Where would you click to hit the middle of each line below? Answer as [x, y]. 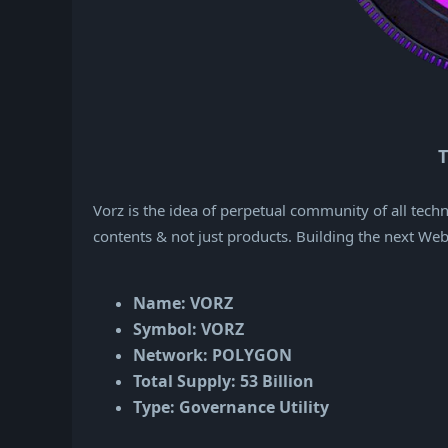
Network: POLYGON [212, 355]
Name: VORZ [183, 303]
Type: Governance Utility [231, 407]
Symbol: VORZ [188, 329]
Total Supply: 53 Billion [223, 381]
